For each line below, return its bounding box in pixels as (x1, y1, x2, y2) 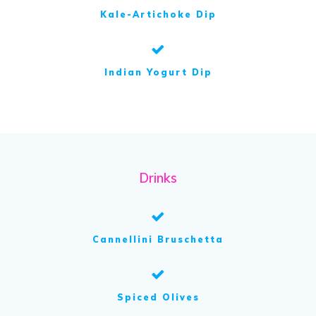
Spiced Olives (116, 291, 200, 303)
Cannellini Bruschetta (92, 233, 224, 245)
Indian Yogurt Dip (104, 66, 212, 78)
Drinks (139, 169, 177, 186)
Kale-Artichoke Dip (99, 8, 217, 20)
